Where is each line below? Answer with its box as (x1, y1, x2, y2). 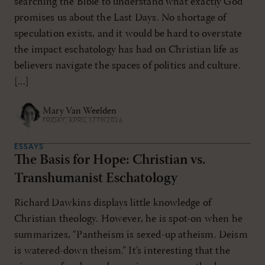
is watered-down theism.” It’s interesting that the (14, 245, 230, 257)
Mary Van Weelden (43, 106, 117, 116)
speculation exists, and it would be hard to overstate (14, 28, 243, 40)
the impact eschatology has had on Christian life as (14, 44, 239, 56)
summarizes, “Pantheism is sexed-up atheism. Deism (14, 230, 248, 241)
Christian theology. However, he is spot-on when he (14, 214, 243, 225)
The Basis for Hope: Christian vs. (14, 153, 206, 168)
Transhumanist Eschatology (14, 172, 177, 186)
